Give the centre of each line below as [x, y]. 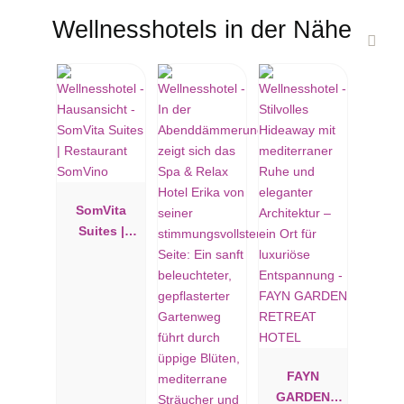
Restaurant [101, 251]
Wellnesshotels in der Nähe [202, 30]
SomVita [101, 210]
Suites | [101, 230]
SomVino [101, 272]
